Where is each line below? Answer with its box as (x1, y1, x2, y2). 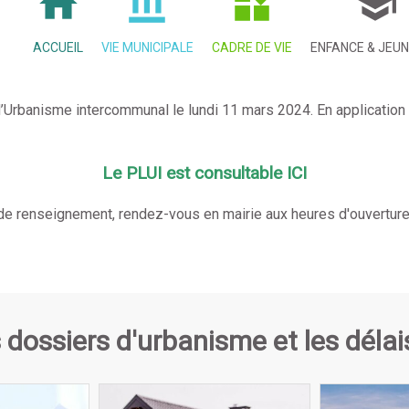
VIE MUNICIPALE (101, 40, 194, 55)
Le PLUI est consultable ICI (102, 163, 307, 184)
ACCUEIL (33, 40, 83, 55)
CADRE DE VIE (212, 40, 292, 55)
